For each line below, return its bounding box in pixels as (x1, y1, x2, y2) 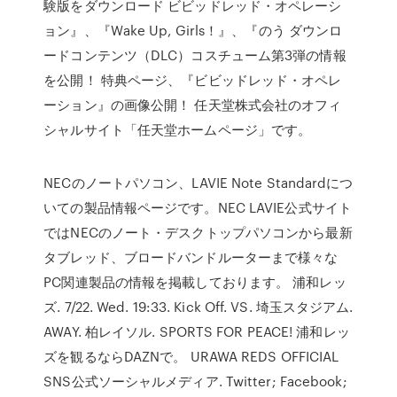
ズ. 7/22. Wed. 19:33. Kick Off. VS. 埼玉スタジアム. (43, 297, 354, 316)
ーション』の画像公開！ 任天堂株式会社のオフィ (43, 95, 342, 114)
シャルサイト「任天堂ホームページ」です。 (43, 120, 312, 139)
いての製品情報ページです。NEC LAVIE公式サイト (43, 198, 352, 217)
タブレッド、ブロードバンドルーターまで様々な (43, 247, 339, 267)
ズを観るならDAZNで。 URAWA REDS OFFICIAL (43, 346, 339, 366)
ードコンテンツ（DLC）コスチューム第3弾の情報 (43, 45, 346, 65)
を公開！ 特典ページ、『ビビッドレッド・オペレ (43, 70, 342, 90)
